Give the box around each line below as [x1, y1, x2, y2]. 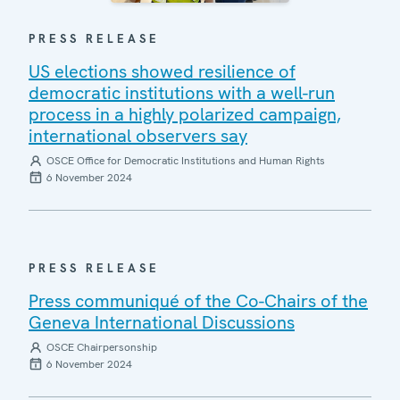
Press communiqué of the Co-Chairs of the [29, 288, 368, 312]
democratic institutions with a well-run [29, 80, 335, 104]
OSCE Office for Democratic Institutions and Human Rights [46, 153, 325, 168]
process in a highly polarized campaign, [29, 102, 341, 126]
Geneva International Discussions [29, 310, 295, 334]
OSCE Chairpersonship [46, 339, 157, 354]
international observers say [29, 123, 247, 147]
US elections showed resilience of [29, 59, 296, 83]
